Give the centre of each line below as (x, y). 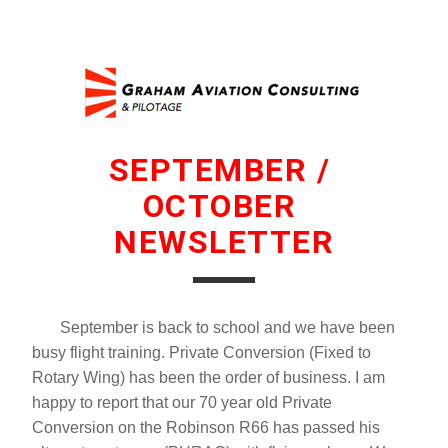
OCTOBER (224, 206)
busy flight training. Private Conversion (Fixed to (201, 352)
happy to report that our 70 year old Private (182, 402)
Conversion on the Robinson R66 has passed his (206, 427)
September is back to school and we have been (213, 327)
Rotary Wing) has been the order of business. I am (208, 377)
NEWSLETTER (224, 242)
